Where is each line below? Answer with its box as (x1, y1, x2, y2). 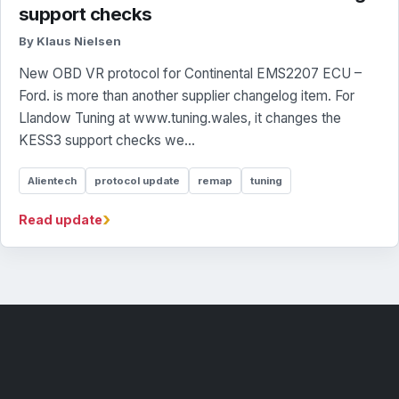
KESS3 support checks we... (19, 132, 195, 149)
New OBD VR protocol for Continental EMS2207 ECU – (19, 65, 362, 82)
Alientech (28, 174, 77, 187)
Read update (19, 212, 102, 227)
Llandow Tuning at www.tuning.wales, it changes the (19, 110, 341, 126)
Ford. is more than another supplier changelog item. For (19, 87, 354, 104)
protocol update (94, 174, 180, 187)
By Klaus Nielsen (19, 34, 121, 48)
